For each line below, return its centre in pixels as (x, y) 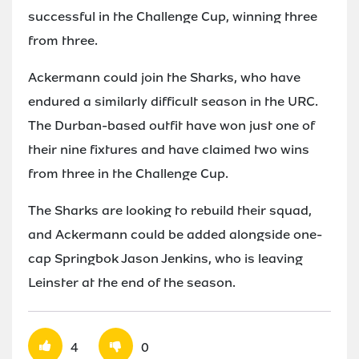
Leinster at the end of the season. (132, 282)
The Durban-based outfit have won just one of (171, 125)
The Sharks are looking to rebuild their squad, (170, 210)
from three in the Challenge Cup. (128, 173)
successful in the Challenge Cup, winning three (173, 16)
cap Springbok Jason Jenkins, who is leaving (165, 258)
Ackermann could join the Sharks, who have (164, 77)
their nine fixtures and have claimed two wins (169, 149)
